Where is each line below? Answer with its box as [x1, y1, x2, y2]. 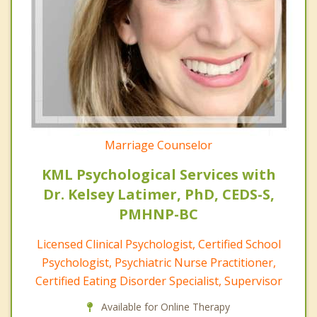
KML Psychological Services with [41, 164, 276, 184]
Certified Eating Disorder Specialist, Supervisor [35, 272, 282, 289]
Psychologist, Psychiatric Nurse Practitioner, [41, 254, 276, 270]
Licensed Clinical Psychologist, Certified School [36, 236, 281, 252]
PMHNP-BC [119, 204, 198, 224]
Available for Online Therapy [98, 299, 230, 313]
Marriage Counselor [105, 137, 212, 153]
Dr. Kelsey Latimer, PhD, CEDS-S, [42, 184, 275, 204]
